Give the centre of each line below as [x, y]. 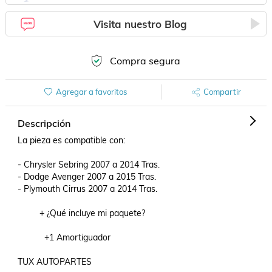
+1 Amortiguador [64, 237]
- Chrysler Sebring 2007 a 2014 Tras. [88, 165]
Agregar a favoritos [91, 92]
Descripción [44, 123]
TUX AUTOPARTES [54, 262]
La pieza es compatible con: [71, 140]
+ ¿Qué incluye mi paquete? [81, 213]
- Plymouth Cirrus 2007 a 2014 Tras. [87, 189]
